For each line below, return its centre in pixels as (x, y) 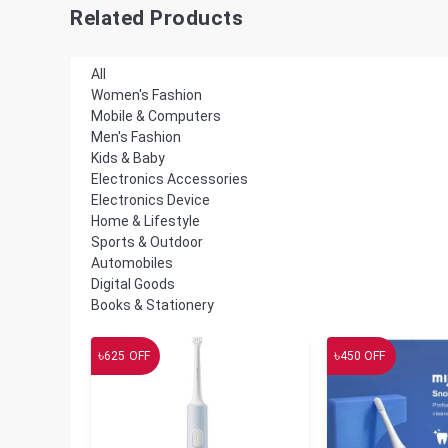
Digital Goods (133, 283)
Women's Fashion (146, 94)
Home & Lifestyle (145, 220)
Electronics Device (150, 199)
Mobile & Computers (156, 115)
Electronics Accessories (169, 178)
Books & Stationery (152, 304)
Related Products (157, 18)
